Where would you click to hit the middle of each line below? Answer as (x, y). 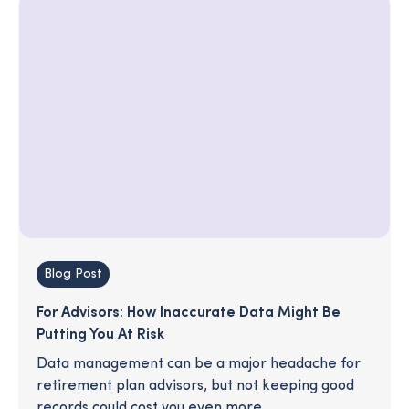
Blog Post (73, 274)
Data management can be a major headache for (199, 364)
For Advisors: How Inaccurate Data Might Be (189, 313)
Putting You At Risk (100, 335)
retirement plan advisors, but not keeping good (195, 386)
